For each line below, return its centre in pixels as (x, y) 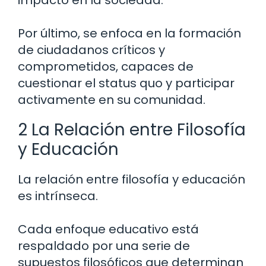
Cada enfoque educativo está (108, 229)
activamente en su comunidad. (112, 100)
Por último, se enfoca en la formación (129, 34)
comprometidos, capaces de (106, 67)
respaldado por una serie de (104, 246)
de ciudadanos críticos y (91, 50)
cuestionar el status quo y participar (126, 83)
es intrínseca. (58, 196)
